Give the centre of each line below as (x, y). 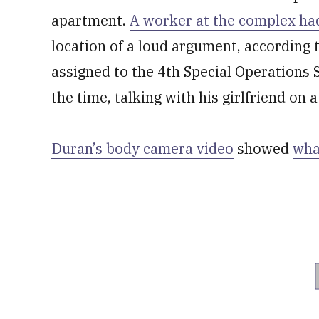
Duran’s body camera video (142, 148)
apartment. (90, 20)
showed (263, 148)
